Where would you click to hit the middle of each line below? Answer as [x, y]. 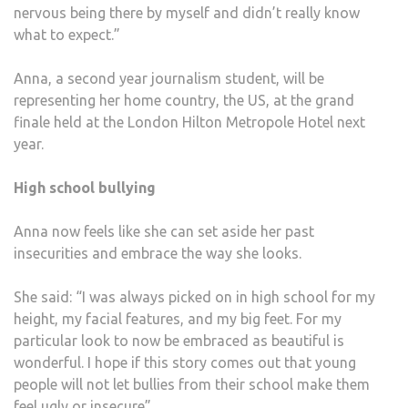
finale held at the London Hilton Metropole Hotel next [189, 122]
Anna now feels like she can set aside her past [164, 231]
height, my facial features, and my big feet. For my [178, 319]
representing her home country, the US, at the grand [184, 100]
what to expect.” [67, 35]
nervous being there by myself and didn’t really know [187, 13]
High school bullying [85, 188]
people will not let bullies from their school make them [192, 384]
